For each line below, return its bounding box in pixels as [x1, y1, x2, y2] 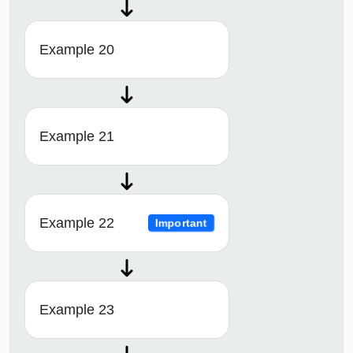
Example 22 [39, 215, 114, 232]
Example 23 [39, 302, 114, 318]
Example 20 [39, 42, 114, 58]
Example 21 [39, 128, 114, 145]
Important [154, 217, 208, 229]
